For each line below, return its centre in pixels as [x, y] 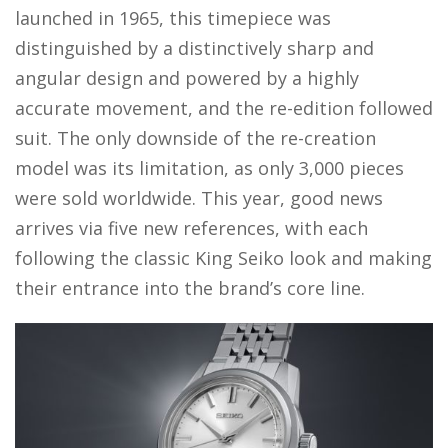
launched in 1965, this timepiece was [173, 17]
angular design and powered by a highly [187, 77]
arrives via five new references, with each [191, 227]
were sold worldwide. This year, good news [199, 197]
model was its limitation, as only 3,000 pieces [209, 167]
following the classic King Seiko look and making [223, 257]
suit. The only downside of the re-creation [195, 137]
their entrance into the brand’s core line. [192, 287]
